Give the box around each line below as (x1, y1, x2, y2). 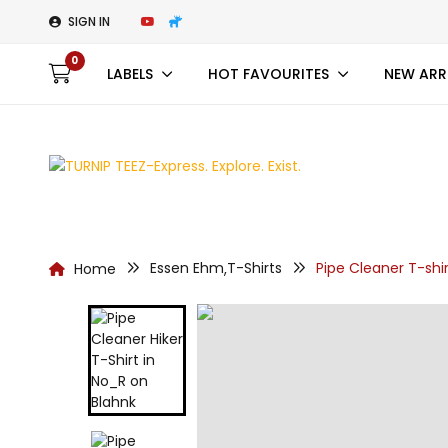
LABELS (106, 64, 153, 84)
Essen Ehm (149, 258, 224, 278)
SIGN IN (67, 12, 110, 30)
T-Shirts (226, 258, 282, 278)
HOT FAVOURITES (207, 64, 329, 84)
